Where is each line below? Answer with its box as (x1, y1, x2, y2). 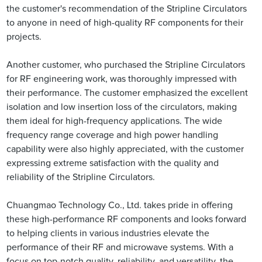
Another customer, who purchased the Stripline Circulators (6, 60, 246, 70)
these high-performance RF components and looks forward (6, 215, 247, 225)
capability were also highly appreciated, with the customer (6, 144, 244, 154)
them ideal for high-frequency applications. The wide (6, 116, 223, 126)
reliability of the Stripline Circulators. (6, 173, 156, 182)
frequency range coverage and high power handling (6, 130, 219, 140)
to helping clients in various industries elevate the (6, 229, 210, 239)
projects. (6, 32, 42, 42)
